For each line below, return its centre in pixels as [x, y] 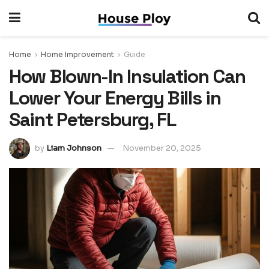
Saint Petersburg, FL [92, 119]
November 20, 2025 [162, 148]
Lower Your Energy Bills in [115, 98]
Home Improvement [77, 54]
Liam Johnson [74, 148]
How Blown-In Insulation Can [127, 76]
